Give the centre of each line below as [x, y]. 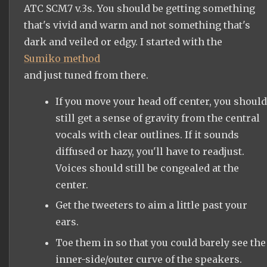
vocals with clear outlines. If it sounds [147, 135]
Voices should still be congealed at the [147, 168]
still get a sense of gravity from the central [157, 118]
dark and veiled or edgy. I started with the [123, 42]
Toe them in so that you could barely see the [160, 242]
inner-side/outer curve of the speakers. [148, 259]
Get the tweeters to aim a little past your [151, 205]
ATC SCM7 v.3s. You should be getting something [139, 9]
